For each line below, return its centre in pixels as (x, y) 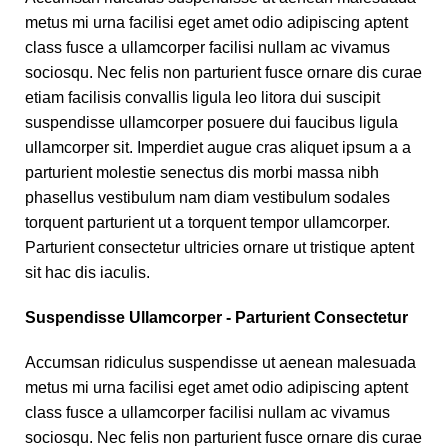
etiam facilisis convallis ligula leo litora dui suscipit (202, 98)
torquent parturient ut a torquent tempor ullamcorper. (207, 223)
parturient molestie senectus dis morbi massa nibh (202, 173)
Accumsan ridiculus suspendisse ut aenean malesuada (220, 363)
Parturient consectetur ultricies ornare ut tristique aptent (219, 248)
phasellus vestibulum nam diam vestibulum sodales (207, 198)
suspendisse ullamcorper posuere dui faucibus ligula (211, 123)
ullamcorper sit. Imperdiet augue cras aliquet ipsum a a (218, 148)
